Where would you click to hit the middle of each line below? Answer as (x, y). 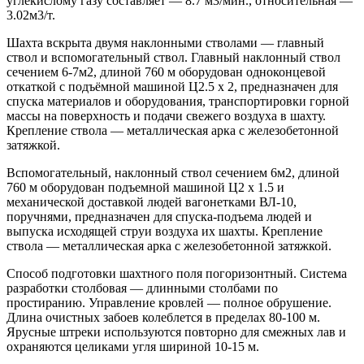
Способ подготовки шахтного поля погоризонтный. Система (177, 273)
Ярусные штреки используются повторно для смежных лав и (176, 331)
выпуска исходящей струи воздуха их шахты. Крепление (165, 231)
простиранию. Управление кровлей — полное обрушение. (169, 302)
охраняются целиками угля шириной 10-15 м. (133, 346)
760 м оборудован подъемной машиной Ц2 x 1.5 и (145, 187)
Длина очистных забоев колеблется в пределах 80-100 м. (163, 317)
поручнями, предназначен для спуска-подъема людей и (159, 216)
